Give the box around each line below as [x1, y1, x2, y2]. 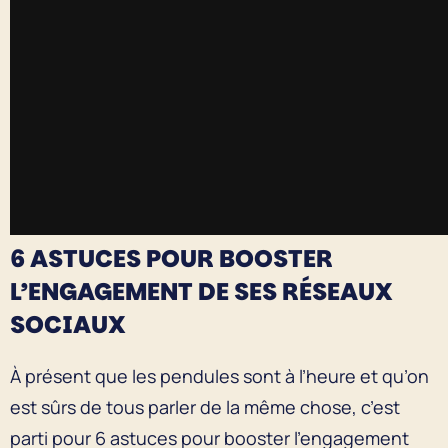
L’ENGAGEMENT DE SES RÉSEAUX [10, 274, 393, 308]
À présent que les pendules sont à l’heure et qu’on [10, 363, 429, 388]
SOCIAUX [10, 307, 126, 341]
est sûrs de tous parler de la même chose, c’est [10, 394, 400, 419]
